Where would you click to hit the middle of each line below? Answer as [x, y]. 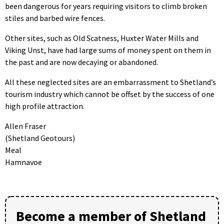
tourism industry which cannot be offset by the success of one [110, 94]
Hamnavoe [23, 162]
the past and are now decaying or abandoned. [81, 62]
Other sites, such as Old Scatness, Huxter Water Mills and [102, 38]
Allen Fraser [25, 126]
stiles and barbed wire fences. [55, 18]
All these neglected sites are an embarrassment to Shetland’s [110, 82]
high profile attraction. [45, 106]
